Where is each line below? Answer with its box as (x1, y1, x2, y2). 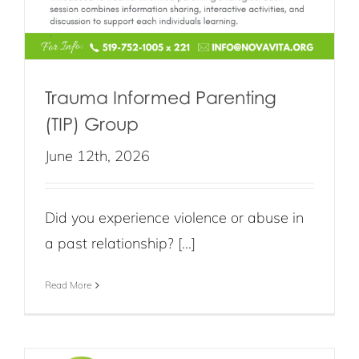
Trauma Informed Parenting (45, 87, 276, 108)
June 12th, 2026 (45, 147, 150, 165)
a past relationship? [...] (45, 234, 196, 252)
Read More (45, 279, 91, 291)
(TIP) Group (45, 113, 139, 135)
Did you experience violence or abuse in (45, 208, 304, 227)
